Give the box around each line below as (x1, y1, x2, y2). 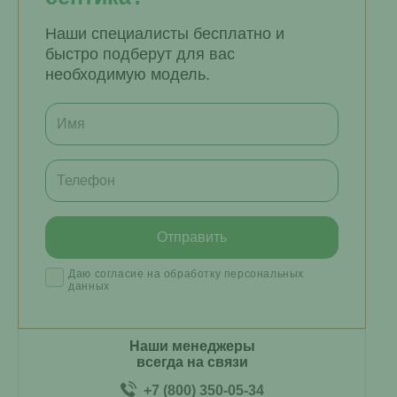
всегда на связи (136, 354, 248, 370)
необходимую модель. (45, 66, 210, 83)
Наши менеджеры (128, 339, 255, 354)
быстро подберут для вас (45, 45, 235, 63)
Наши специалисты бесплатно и (45, 25, 284, 43)
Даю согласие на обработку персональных (68, 268, 305, 280)
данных (68, 280, 110, 292)
